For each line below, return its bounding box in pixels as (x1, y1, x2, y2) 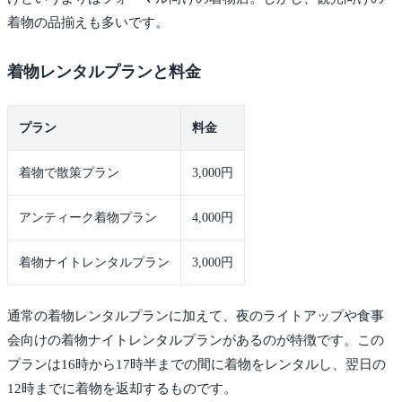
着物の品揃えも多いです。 (7, 15, 169, 31)
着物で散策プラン (19, 166, 119, 180)
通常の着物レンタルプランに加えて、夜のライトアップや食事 (7, 309, 384, 324)
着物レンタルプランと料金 (7, 63, 201, 82)
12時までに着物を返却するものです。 (7, 381, 237, 397)
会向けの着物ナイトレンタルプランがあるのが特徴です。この (7, 333, 384, 348)
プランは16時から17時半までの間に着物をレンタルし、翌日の (7, 357, 386, 372)
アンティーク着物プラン (19, 211, 157, 225)
